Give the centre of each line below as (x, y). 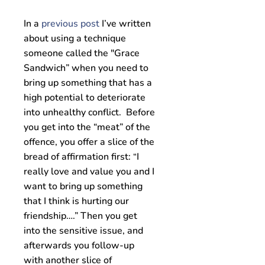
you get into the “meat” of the (87, 127)
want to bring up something (83, 186)
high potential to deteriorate (85, 98)
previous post (70, 24)
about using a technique (75, 38)
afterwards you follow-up (79, 245)
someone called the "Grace (82, 53)
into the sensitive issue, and (83, 231)
